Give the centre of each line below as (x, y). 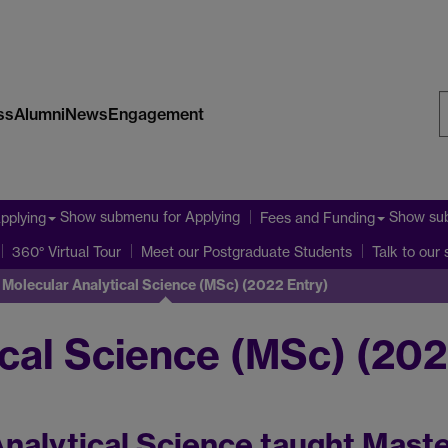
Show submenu (109, 217)
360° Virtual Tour (66, 252)
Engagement (155, 113)
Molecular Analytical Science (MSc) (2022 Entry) (165, 285)
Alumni (39, 113)
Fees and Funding (317, 217)
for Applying (199, 217)
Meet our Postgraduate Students (246, 252)
